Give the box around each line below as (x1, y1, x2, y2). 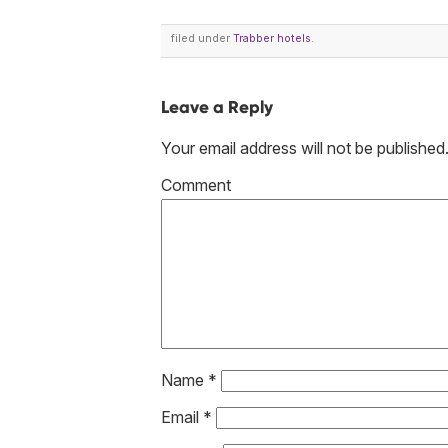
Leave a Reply (161, 96, 273, 119)
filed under (171, 32, 233, 46)
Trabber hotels (233, 32, 311, 46)
